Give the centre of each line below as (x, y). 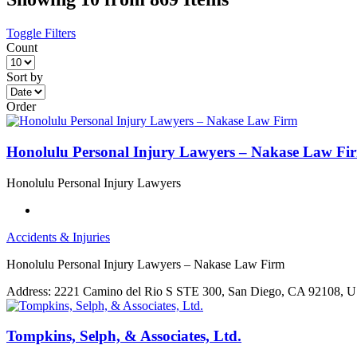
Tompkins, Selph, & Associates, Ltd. (124, 336)
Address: (29, 291)
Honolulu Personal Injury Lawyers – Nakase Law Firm (145, 264)
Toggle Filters (41, 33)
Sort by (25, 77)
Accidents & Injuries (58, 237)
